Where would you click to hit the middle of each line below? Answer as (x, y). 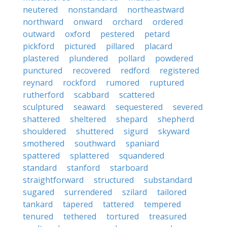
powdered (174, 58)
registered (179, 70)
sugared (39, 192)
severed (188, 107)
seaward (89, 107)
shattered (41, 119)
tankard (38, 204)
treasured (168, 216)
